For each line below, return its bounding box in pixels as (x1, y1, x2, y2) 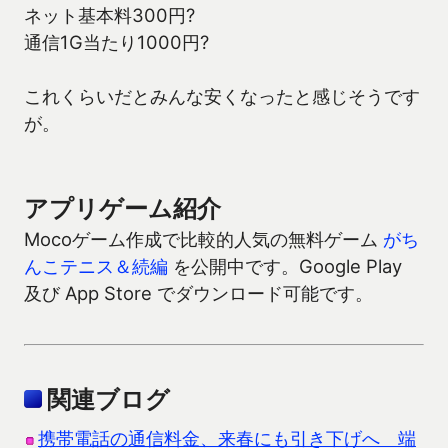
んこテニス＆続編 (24, 255, 168, 278)
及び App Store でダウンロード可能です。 (24, 282, 373, 305)
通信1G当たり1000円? (24, 31, 209, 54)
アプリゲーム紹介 (24, 194, 221, 224)
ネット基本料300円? (24, 4, 195, 27)
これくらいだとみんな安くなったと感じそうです (24, 85, 420, 108)
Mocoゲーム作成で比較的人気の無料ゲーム (24, 228, 383, 251)
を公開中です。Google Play (168, 255, 402, 278)
